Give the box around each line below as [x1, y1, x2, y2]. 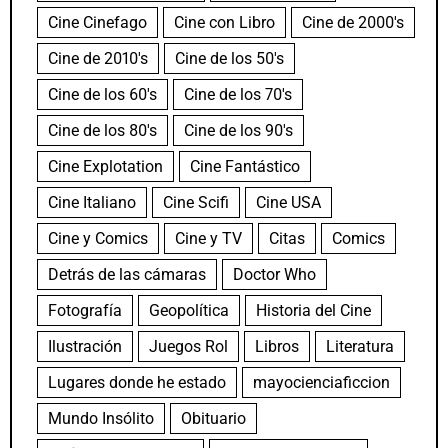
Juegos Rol [149, 337, 228, 357]
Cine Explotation [48, 157, 163, 177]
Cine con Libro [174, 13, 275, 33]
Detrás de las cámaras [48, 265, 206, 285]
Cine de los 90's [184, 121, 293, 141]
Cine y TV [175, 229, 242, 249]
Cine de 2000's [302, 13, 404, 33]
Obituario [181, 409, 246, 429]
